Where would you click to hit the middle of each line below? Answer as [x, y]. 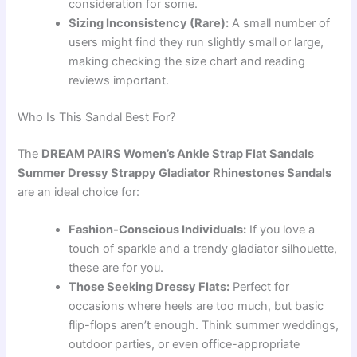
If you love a [281, 230]
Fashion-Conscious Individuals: [158, 230]
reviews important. [119, 81]
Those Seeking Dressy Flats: [149, 287]
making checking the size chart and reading [187, 62]
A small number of [280, 24]
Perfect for [260, 287]
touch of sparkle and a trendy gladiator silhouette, [203, 249]
